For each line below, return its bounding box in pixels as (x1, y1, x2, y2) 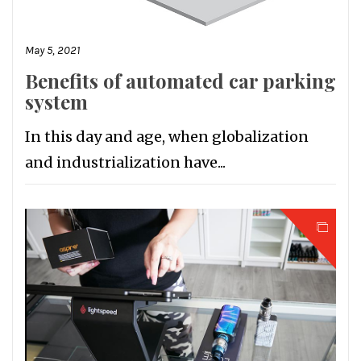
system (25, 89, 88, 115)
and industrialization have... (25, 153, 226, 172)
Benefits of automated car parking (25, 68, 336, 94)
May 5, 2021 (25, 44, 80, 58)
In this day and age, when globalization (25, 127, 309, 147)
